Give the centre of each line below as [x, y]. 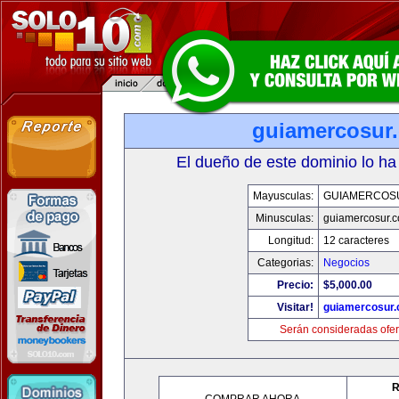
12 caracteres [356, 240]
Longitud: [291, 240]
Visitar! [295, 307]
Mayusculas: [283, 196]
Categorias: [285, 263]
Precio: [295, 285]
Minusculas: [285, 218]
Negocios [346, 263]
